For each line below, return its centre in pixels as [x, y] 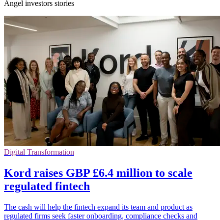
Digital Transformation [39, 152]
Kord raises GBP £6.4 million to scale [98, 173]
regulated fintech [47, 186]
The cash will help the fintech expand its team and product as [98, 207]
